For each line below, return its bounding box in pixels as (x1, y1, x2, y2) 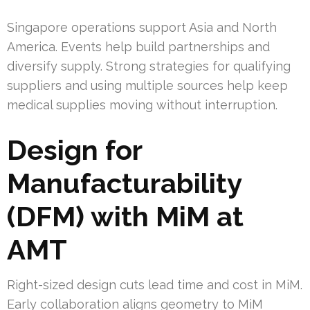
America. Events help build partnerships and (7, 39, 270, 55)
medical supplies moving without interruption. (7, 98, 277, 113)
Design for (7, 134, 142, 167)
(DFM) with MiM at (7, 200, 244, 233)
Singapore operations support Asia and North (7, 20, 277, 35)
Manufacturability (7, 167, 241, 200)
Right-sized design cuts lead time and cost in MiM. (7, 277, 302, 293)
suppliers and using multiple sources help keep (7, 78, 288, 93)
